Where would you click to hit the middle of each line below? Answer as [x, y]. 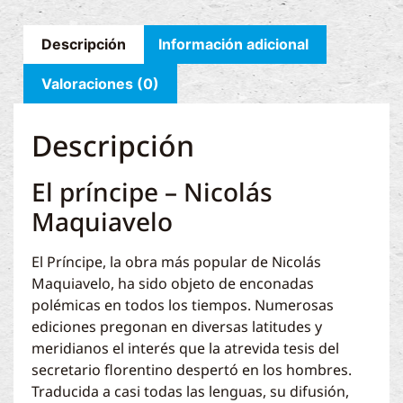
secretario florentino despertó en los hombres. [192, 369]
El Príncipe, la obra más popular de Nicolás [176, 261]
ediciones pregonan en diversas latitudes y [177, 326]
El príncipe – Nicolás [152, 191]
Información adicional [233, 45]
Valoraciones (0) [101, 84]
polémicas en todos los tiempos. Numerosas [183, 304]
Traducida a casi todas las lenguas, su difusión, [190, 391]
